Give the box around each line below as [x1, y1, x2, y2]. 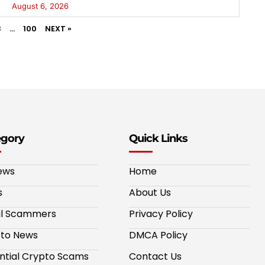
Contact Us [129, 250, 182, 264]
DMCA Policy [129, 228, 188, 243]
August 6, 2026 [11, 1, 69, 11]
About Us [129, 186, 171, 200]
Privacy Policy [129, 207, 193, 221]
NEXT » [44, 23, 72, 35]
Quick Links [129, 132, 188, 146]
